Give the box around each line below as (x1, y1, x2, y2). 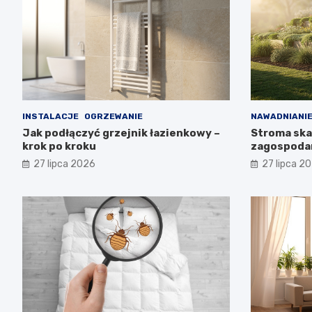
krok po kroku (22, 139, 96, 153)
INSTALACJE (22, 111, 79, 121)
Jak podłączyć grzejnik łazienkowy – (22, 126, 220, 139)
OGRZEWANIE (84, 111, 143, 121)
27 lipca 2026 (33, 157, 95, 170)
